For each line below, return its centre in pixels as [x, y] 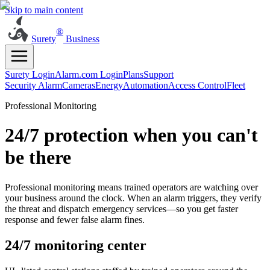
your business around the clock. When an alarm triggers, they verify [133, 198]
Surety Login [30, 74]
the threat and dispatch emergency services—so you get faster [121, 209]
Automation [146, 85]
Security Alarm [33, 85]
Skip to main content [44, 10]
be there [38, 158]
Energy [109, 85]
